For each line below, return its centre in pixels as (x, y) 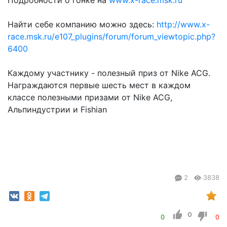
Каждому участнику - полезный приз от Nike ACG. (109, 73)
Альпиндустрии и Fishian (57, 109)
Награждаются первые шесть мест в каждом (99, 85)
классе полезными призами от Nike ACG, (90, 97)
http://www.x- (183, 24)
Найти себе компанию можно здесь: (82, 24)
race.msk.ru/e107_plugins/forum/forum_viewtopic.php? (111, 36)
